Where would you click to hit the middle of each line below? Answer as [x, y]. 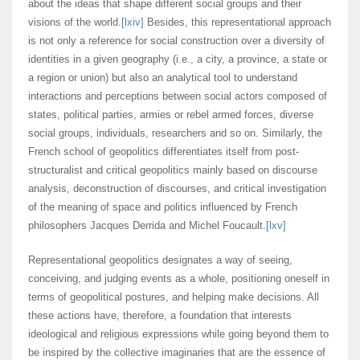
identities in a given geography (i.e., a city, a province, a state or [178, 59]
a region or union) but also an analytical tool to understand [163, 78]
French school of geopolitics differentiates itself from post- [164, 152]
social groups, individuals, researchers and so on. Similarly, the [175, 133]
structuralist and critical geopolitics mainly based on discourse [173, 170]
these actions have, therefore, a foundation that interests [160, 316]
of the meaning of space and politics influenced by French [163, 207]
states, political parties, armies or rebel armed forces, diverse [171, 115]
